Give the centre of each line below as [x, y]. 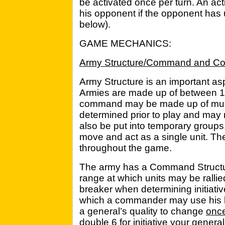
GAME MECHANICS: [125, 43]
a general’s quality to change [143, 211]
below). [95, 24]
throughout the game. [126, 148]
